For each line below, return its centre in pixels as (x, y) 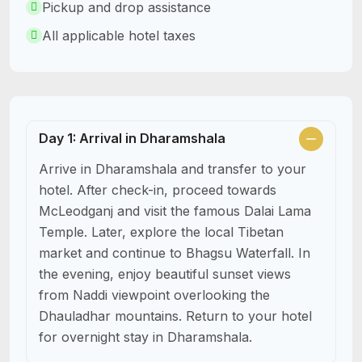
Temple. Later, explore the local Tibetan (161, 232)
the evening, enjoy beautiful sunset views (165, 274)
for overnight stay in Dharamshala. (145, 337)
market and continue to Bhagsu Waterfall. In (175, 253)
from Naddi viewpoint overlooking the (154, 295)
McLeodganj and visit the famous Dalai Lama (175, 210)
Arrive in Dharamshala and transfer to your (173, 168)
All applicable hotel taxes (119, 35)
